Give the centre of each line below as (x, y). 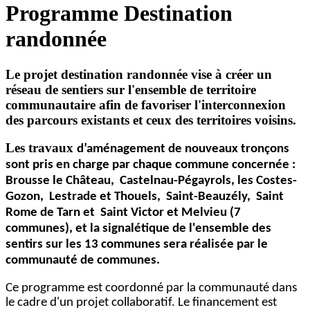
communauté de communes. (83, 261)
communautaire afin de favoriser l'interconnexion (146, 104)
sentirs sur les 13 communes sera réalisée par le (137, 245)
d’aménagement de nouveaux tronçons (183, 149)
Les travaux (41, 148)
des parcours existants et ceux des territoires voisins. (151, 120)
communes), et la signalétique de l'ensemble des (138, 229)
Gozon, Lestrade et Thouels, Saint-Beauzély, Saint (145, 197)
